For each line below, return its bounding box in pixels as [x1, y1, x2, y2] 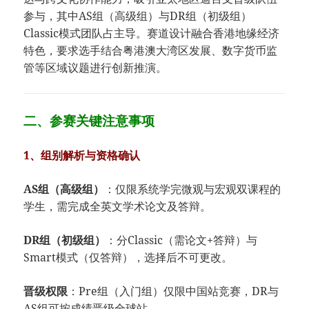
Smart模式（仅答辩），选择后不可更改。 [23, 250, 233, 266]
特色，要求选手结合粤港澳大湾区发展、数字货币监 [23, 43, 278, 59]
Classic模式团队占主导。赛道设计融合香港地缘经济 [23, 26, 280, 41]
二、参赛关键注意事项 [23, 112, 155, 130]
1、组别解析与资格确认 [23, 148, 141, 163]
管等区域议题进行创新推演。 [23, 60, 168, 76]
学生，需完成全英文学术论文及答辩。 [23, 199, 212, 215]
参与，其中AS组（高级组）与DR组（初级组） [23, 8, 252, 24]
